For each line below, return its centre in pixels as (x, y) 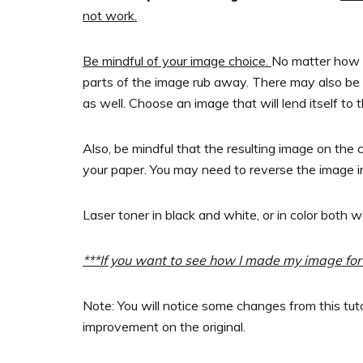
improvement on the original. (164, 326)
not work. (110, 15)
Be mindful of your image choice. (177, 60)
